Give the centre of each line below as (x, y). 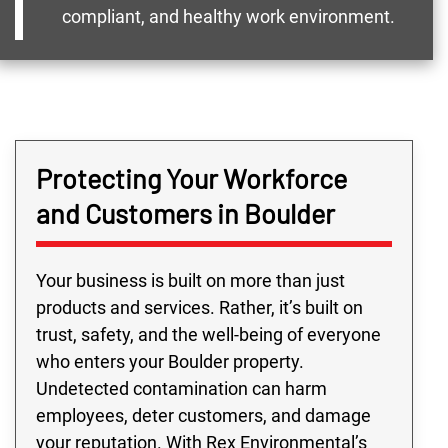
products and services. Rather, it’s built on (199, 307)
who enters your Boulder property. (170, 361)
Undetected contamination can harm (181, 388)
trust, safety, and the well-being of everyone (208, 334)
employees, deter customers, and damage (203, 415)
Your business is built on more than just (190, 280)
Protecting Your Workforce (191, 177)
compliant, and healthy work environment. (228, 16)
